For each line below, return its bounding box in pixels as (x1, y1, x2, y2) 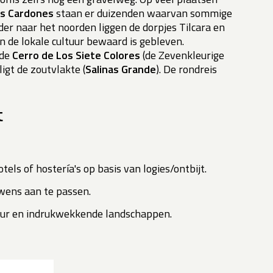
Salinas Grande (85, 61, 156, 78)
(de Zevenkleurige (140, 47, 224, 64)
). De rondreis (156, 61, 217, 78)
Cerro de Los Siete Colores (12, 47, 140, 64)
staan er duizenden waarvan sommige (54, 5, 232, 22)
